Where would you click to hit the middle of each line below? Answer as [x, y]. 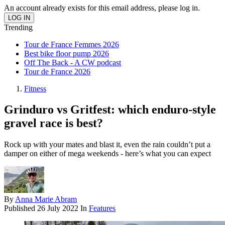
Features [102, 208]
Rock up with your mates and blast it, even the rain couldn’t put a [107, 145]
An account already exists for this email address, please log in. [102, 8]
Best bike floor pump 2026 [67, 53]
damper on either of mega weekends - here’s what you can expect [107, 154]
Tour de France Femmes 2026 [72, 44]
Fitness [35, 88]
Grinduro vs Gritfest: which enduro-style [110, 110]
